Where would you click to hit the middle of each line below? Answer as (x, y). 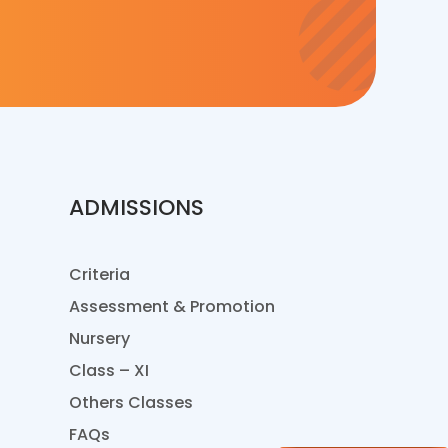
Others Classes (130, 402)
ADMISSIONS (136, 207)
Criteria (99, 274)
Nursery (99, 338)
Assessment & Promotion (171, 306)
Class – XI (108, 370)
